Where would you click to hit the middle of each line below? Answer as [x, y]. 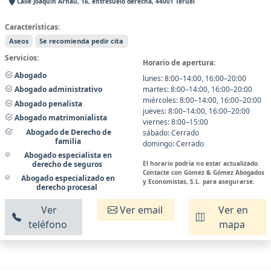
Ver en [232, 210]
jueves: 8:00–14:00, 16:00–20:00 [196, 111]
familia [68, 141]
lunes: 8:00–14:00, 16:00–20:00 [194, 78]
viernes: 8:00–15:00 [175, 122]
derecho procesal [67, 188]
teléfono [48, 225]
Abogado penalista [47, 103]
